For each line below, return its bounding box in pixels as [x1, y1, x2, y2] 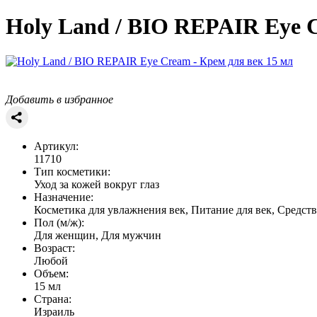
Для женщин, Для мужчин [34, 229, 161, 241]
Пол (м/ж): [34, 216, 84, 229]
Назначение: [34, 190, 93, 203]
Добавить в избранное [6, 93, 113, 105]
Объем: [34, 267, 69, 279]
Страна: [34, 292, 71, 305]
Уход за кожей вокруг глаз [34, 178, 159, 190]
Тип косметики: [34, 165, 110, 178]
